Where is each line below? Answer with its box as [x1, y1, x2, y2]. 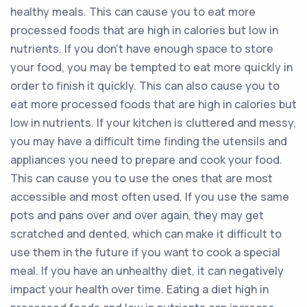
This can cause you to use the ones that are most [10, 171, 273, 186]
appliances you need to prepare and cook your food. [10, 152, 282, 167]
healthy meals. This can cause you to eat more [10, 4, 256, 19]
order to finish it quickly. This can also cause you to [10, 78, 280, 93]
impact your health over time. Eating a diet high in [10, 282, 269, 297]
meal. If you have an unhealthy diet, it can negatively [10, 263, 284, 278]
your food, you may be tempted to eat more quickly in [10, 60, 293, 75]
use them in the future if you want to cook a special [10, 245, 280, 260]
